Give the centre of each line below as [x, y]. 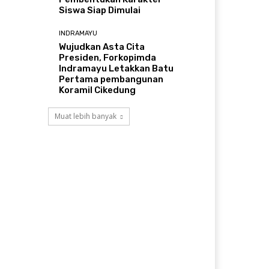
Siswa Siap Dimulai [100, 11]
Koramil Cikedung [98, 90]
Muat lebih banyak [86, 116]
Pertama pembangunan [111, 80]
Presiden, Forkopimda [108, 58]
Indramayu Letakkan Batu [116, 69]
